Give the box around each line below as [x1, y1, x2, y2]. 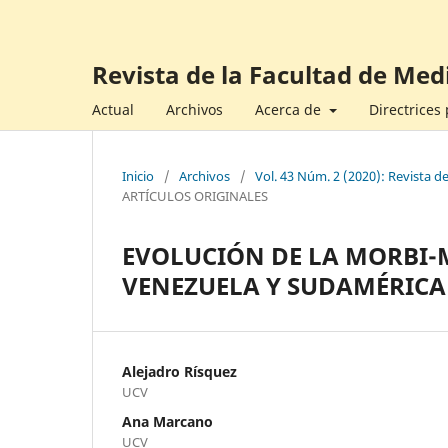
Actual [92, 99, 134, 119]
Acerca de [255, 99, 325, 119]
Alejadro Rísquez [122, 361, 237, 381]
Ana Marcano [122, 411, 213, 431]
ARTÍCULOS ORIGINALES [122, 186, 268, 205]
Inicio [122, 166, 154, 185]
